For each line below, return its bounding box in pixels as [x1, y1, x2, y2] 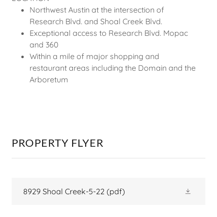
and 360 [29, 39, 59, 49]
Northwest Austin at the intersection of [29, 4, 164, 15]
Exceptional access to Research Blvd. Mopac [29, 28, 188, 38]
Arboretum [29, 74, 70, 84]
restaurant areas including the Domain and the [29, 62, 196, 73]
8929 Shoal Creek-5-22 [23, 186, 105, 196]
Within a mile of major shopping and [29, 51, 159, 61]
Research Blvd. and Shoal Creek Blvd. [29, 16, 162, 26]
